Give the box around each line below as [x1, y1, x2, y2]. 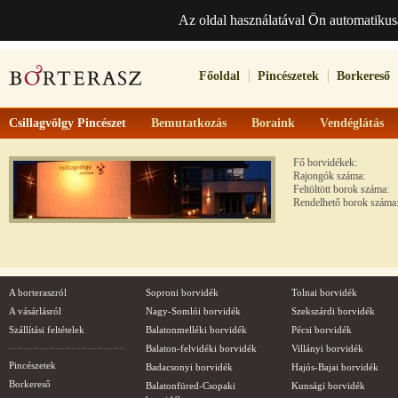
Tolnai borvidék [291, 287, 357, 298]
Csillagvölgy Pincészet [9, 116, 126, 130]
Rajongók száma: [293, 170, 365, 182]
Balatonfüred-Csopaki [146, 380, 235, 391]
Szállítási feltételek [9, 324, 84, 335]
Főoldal [199, 69, 240, 83]
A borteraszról [9, 287, 67, 298]
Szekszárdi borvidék [291, 306, 375, 316]
